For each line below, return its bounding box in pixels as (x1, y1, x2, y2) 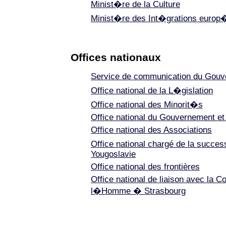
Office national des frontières (91, 162, 200, 172)
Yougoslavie (91, 149, 136, 159)
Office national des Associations (91, 125, 212, 135)
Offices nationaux (71, 51, 161, 63)
